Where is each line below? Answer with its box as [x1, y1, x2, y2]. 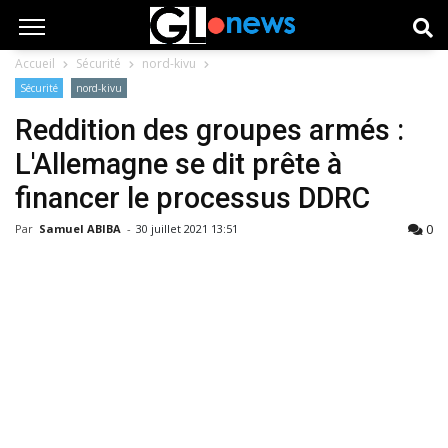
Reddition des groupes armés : [15, 113, 404, 147]
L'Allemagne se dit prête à [15, 147, 342, 181]
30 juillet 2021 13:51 [136, 221, 238, 236]
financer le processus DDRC [15, 181, 370, 215]
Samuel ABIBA [39, 221, 124, 236]
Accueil [15, 55, 55, 72]
